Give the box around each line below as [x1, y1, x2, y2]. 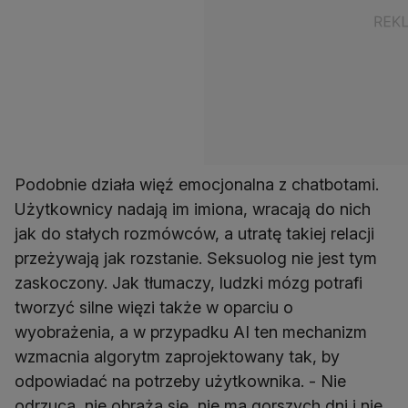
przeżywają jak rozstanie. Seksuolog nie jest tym [15, 249, 377, 269]
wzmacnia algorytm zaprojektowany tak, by [15, 347, 340, 367]
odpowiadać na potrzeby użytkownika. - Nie [15, 372, 346, 392]
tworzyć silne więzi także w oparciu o [15, 298, 293, 318]
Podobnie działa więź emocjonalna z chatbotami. [15, 175, 379, 195]
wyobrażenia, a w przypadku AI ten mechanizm [15, 322, 367, 342]
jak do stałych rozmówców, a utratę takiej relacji [15, 224, 374, 244]
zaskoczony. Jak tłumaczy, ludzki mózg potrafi [15, 273, 362, 293]
